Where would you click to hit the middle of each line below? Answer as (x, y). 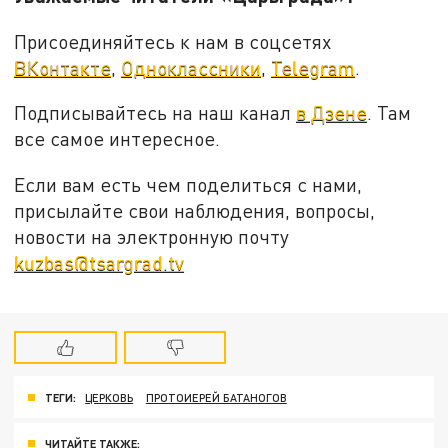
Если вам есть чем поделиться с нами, (188, 185)
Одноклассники (191, 67)
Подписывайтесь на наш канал (155, 113)
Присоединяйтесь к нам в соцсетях (173, 41)
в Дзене (332, 113)
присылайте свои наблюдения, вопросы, (195, 211)
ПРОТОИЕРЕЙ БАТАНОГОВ (216, 397)
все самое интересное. (117, 139)
